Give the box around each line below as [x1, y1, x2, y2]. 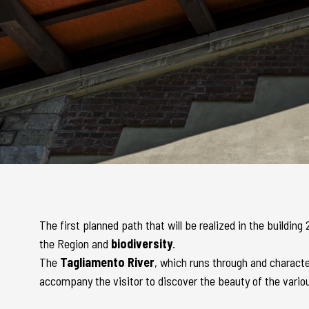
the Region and [39, 236, 111, 251]
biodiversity [111, 236, 172, 251]
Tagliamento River [60, 255, 154, 270]
